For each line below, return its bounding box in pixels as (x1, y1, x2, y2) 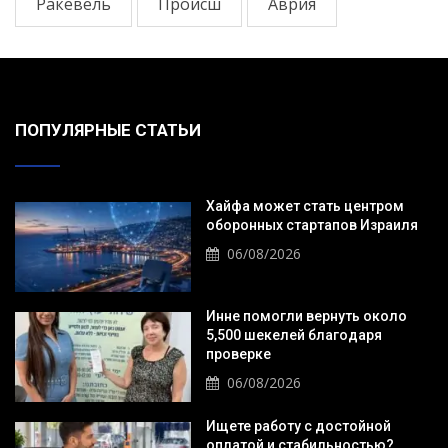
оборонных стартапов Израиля (205, 216, 418, 233)
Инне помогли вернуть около (205, 308, 407, 325)
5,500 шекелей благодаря (205, 327, 382, 344)
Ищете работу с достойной (205, 418, 391, 435)
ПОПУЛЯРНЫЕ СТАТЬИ (15, 119, 201, 140)
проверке (205, 346, 271, 363)
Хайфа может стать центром (205, 197, 404, 214)
